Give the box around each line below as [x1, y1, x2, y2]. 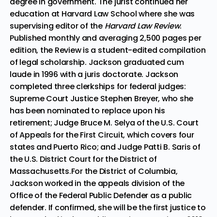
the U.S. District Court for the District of [10, 153, 157, 165]
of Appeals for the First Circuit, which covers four [10, 129, 194, 140]
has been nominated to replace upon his [10, 105, 165, 116]
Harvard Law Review [104, 20, 180, 31]
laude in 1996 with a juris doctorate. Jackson [10, 68, 179, 80]
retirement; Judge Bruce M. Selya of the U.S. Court [10, 117, 199, 128]
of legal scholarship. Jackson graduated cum [10, 56, 184, 68]
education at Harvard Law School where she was [10, 8, 195, 19]
